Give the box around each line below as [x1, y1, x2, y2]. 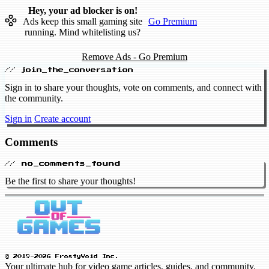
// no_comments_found [5, 160, 121, 166]
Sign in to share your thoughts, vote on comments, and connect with [5, 82, 262, 93]
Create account [34, 113, 91, 124]
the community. [5, 93, 63, 104]
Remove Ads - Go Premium [82, 51, 187, 62]
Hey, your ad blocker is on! [28, 5, 138, 16]
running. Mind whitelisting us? [25, 26, 141, 37]
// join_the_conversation [5, 67, 133, 73]
